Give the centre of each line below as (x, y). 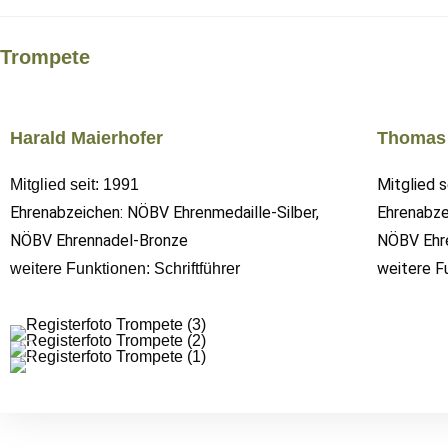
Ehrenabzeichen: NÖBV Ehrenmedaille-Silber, (164, 212)
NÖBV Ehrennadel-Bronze (99, 240)
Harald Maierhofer (86, 137)
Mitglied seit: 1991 (74, 184)
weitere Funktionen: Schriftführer (125, 268)
